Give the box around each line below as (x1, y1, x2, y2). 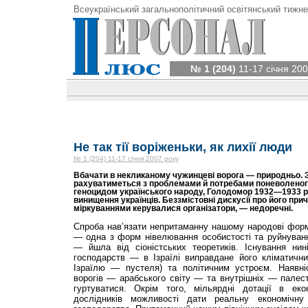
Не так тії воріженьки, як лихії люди (73, 140, 292, 154)
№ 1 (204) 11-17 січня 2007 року (73, 155, 179, 162)
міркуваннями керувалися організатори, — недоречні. (73, 203, 293, 212)
